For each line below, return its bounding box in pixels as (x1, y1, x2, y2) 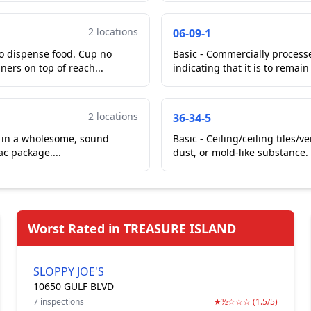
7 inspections (33, 296, 84, 308)
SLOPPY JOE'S (33, 264, 104, 279)
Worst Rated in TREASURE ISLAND (28, 220, 236, 237)
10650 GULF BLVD (33, 280, 114, 293)
